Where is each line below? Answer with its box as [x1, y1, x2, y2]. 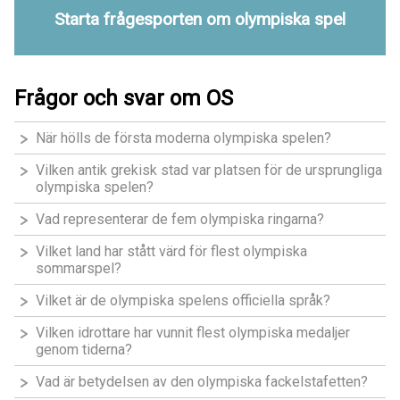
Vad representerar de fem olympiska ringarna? [36, 210, 324, 228]
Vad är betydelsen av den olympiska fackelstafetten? [36, 372, 368, 390]
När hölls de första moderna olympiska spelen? [36, 129, 331, 146]
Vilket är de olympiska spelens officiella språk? [36, 291, 330, 309]
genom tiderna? [36, 340, 132, 358]
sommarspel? [36, 259, 121, 277]
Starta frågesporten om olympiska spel [54, 9, 346, 30]
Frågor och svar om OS [14, 85, 233, 111]
